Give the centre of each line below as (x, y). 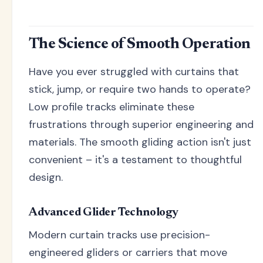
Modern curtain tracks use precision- (119, 235)
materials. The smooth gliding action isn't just (140, 142)
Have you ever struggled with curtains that (134, 72)
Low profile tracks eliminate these (112, 107)
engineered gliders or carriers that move (128, 253)
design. (46, 178)
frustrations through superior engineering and (141, 125)
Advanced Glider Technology (104, 213)
